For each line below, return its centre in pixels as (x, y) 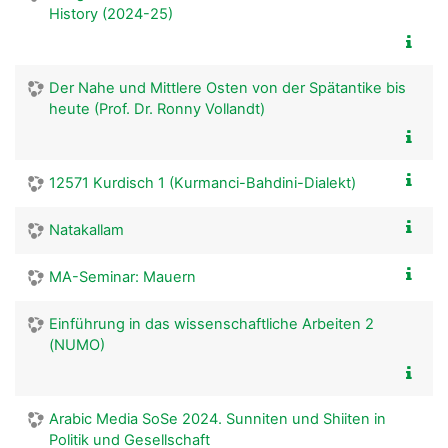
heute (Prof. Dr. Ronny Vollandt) (157, 108)
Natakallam (86, 229)
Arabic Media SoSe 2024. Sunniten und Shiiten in (217, 418)
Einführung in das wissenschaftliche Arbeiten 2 (211, 323)
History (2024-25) (111, 13)
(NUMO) (77, 344)
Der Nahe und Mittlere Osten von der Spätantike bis (227, 87)
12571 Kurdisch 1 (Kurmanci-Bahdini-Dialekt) (202, 182)
